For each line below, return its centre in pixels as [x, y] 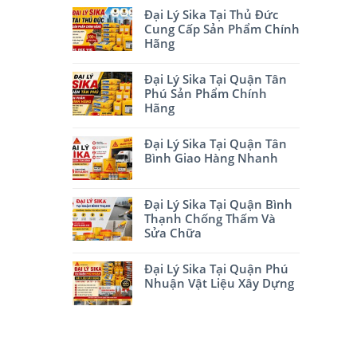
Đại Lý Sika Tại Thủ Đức [211, 14]
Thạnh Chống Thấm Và [210, 218]
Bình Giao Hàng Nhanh [211, 158]
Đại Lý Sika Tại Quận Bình [218, 204]
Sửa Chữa [173, 233]
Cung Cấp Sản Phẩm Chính [222, 29]
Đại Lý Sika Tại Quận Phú [216, 269]
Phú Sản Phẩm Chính [206, 93]
